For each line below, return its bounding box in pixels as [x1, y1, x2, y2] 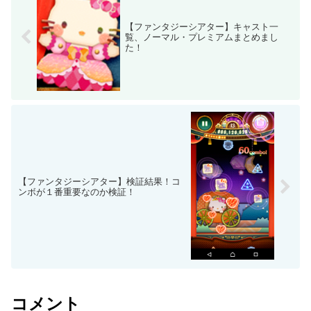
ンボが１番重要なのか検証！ [18, 187, 135, 198]
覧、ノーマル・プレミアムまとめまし [124, 32, 278, 43]
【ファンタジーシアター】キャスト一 [124, 22, 278, 33]
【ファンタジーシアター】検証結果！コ [18, 176, 180, 187]
